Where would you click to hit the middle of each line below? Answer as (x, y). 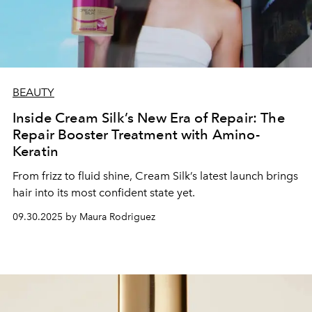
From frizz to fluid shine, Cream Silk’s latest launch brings (155, 175)
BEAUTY (33, 92)
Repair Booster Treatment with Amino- (136, 134)
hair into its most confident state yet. (104, 192)
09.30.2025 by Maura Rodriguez (84, 217)
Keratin (36, 151)
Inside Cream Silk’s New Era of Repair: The (149, 117)
